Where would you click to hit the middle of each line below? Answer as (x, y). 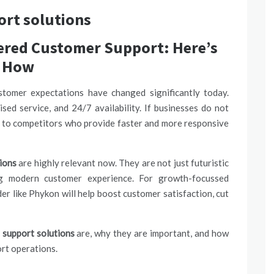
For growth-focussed (181, 178)
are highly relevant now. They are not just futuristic (123, 163)
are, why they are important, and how (152, 233)
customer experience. (89, 178)
